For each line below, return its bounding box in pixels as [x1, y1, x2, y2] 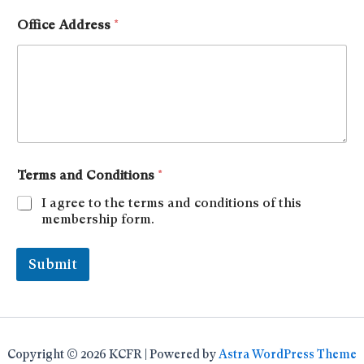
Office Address [17, 17, 114, 33]
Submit [28, 255, 77, 272]
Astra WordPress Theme [219, 348, 357, 361]
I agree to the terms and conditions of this [41, 194, 301, 210]
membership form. [41, 210, 154, 227]
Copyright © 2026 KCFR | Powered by [7, 348, 219, 361]
